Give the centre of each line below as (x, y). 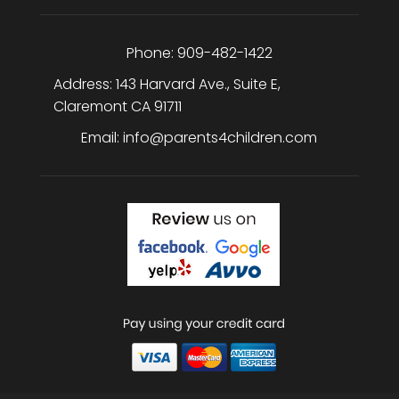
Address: (84, 85)
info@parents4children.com (220, 138)
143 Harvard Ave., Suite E (196, 85)
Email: (102, 138)
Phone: (151, 53)
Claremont (90, 107)
